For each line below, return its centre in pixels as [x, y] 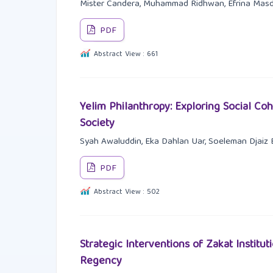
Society [97, 123]
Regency [101, 261]
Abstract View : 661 [126, 55]
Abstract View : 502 [126, 193]
